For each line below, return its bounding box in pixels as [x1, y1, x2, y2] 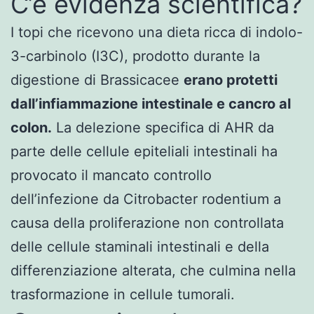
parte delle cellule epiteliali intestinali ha [11, 142, 278, 160]
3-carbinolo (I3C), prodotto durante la [11, 47, 260, 64]
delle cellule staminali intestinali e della [11, 238, 269, 255]
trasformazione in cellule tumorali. [11, 285, 235, 303]
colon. [11, 118, 52, 136]
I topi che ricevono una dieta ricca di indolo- [11, 23, 303, 41]
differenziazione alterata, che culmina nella [11, 261, 296, 279]
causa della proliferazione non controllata [11, 214, 284, 231]
